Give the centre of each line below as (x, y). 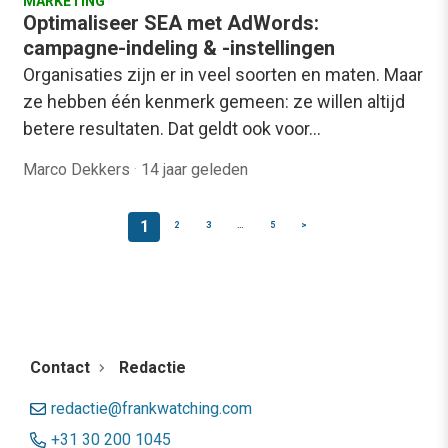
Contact (60, 367)
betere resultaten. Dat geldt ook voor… (172, 128)
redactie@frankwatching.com (151, 409)
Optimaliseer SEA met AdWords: (171, 22)
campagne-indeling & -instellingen (179, 47)
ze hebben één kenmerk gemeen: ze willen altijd (214, 101)
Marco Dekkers (78, 169)
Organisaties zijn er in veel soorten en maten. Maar (223, 74)
